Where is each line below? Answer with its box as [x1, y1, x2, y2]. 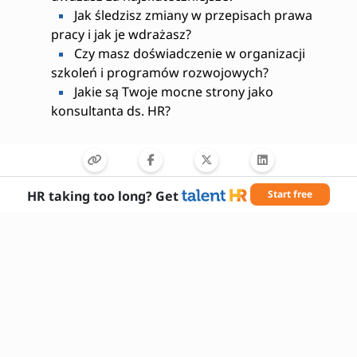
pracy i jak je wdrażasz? [50, 25, 191, 43]
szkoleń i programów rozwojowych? [50, 64, 269, 81]
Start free [268, 187, 312, 201]
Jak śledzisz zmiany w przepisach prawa [70, 6, 312, 24]
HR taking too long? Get [27, 186, 178, 205]
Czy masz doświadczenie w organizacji [70, 45, 305, 62]
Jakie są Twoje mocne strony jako [70, 83, 273, 100]
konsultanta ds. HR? [50, 102, 171, 120]
